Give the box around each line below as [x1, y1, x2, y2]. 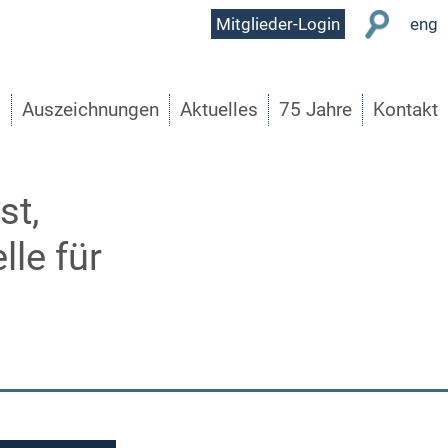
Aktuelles [180, 98, 258, 121]
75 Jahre [279, 98, 352, 121]
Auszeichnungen [22, 98, 159, 121]
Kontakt [373, 98, 438, 121]
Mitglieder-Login [216, 14, 340, 34]
